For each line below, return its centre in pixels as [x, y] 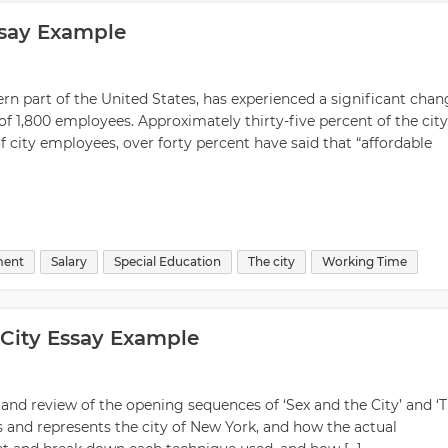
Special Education [167, 261]
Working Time [364, 261]
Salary [69, 261]
